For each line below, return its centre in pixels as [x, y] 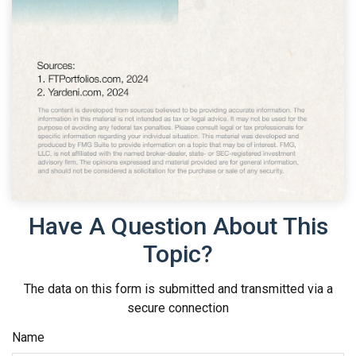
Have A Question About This [178, 226]
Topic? [178, 253]
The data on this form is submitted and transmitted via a [178, 288]
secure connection [178, 308]
